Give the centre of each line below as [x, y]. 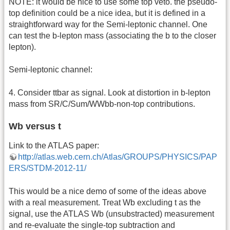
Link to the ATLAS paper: [54, 146]
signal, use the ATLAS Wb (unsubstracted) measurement [111, 214]
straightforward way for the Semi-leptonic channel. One [108, 25]
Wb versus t [35, 127]
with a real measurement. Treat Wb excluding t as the [105, 202]
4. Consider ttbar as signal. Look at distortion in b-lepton [110, 92]
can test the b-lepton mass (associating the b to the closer [112, 36]
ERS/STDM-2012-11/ [47, 168]
